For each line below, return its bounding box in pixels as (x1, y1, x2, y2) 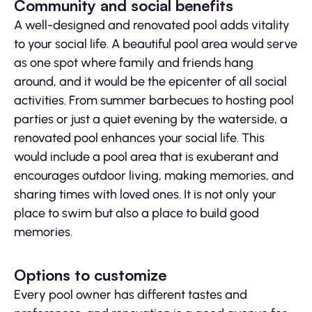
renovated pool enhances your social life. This (14, 130, 265, 146)
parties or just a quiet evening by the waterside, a (14, 111, 288, 127)
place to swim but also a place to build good (14, 205, 259, 221)
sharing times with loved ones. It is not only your (14, 187, 276, 203)
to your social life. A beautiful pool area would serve (14, 36, 297, 52)
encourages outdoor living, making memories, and (14, 168, 294, 184)
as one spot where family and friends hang (14, 55, 253, 71)
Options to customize (14, 265, 166, 285)
